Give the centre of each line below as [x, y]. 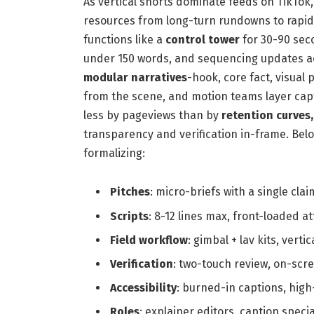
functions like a [124, 39]
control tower [202, 39]
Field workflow [149, 240]
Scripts [129, 216]
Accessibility [143, 287]
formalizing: [114, 153]
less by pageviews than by [152, 115]
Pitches [130, 192]
